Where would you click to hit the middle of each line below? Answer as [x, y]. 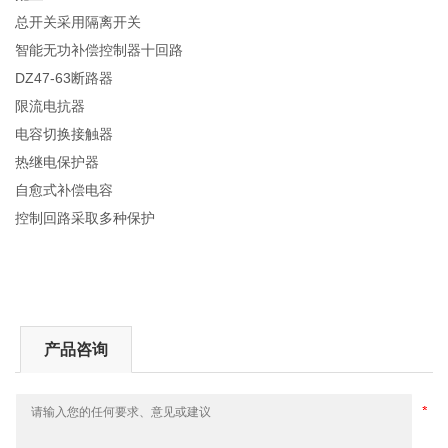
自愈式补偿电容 [64, 189]
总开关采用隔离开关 [78, 21]
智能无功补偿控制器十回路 [99, 49]
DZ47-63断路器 [64, 77]
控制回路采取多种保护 [85, 217]
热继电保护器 [57, 161]
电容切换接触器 [64, 133]
